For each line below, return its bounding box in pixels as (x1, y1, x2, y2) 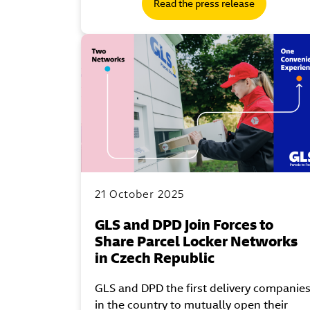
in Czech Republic (95, 248, 215, 267)
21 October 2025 (95, 186, 184, 201)
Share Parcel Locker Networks (95, 231, 298, 250)
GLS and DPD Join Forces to (95, 215, 273, 234)
